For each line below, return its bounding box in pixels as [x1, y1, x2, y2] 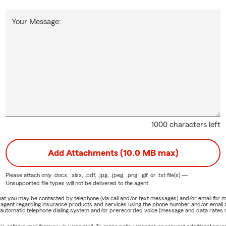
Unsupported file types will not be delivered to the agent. [5, 180, 150, 186]
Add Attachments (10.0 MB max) [47, 148, 179, 157]
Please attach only [5, 172, 53, 178]
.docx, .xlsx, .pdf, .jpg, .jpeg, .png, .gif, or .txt [52, 172, 165, 178]
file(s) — [165, 172, 188, 178]
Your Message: [11, 17, 61, 26]
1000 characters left [151, 120, 221, 129]
